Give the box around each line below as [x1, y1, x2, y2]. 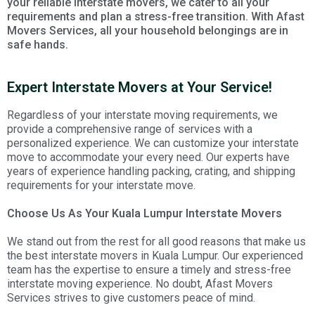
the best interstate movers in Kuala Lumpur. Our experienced [7, 249, 303, 262]
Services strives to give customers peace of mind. [7, 291, 258, 304]
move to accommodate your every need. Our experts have [7, 150, 290, 164]
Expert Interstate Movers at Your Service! [7, 79, 272, 96]
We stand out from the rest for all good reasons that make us [7, 235, 306, 248]
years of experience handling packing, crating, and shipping [7, 165, 295, 178]
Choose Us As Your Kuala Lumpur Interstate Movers [7, 207, 282, 220]
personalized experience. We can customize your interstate [7, 136, 299, 150]
